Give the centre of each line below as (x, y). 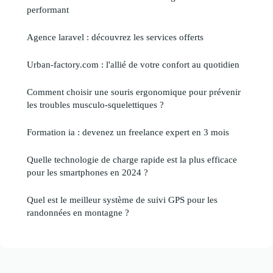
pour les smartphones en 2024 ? (87, 172)
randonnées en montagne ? (78, 212)
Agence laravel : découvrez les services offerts (115, 37)
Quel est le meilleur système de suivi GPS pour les (122, 199)
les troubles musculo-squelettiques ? (95, 104)
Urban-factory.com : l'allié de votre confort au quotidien (133, 64)
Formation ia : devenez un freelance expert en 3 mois (128, 132)
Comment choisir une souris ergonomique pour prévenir (134, 91)
